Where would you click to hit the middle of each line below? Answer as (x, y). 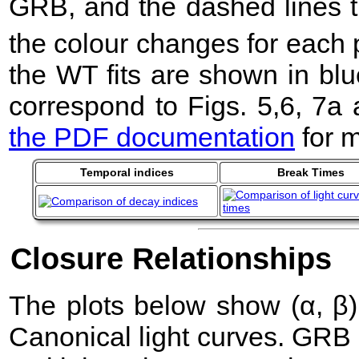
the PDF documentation (152, 137)
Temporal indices (127, 172)
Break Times (311, 172)
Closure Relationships (171, 259)
